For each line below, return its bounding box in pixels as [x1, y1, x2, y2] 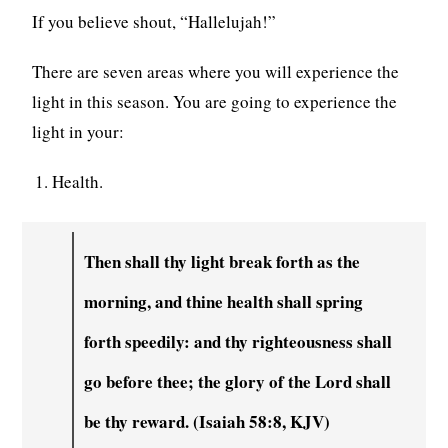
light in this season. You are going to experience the [32, 89, 398, 113]
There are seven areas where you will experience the [32, 59, 400, 83]
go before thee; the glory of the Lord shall [84, 368, 392, 394]
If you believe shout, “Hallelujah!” [32, 9, 277, 33]
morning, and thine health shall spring [84, 288, 364, 314]
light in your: [32, 119, 125, 143]
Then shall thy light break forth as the [84, 248, 361, 274]
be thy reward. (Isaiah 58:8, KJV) [84, 408, 331, 434]
